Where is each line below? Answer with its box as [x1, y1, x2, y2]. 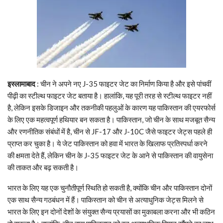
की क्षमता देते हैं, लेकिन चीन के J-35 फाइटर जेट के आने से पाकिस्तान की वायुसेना [7, 151, 213, 160]
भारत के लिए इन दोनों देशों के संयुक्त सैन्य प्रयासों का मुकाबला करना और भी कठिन [7, 207, 215, 217]
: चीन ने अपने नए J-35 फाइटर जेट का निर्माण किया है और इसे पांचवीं [35, 79, 211, 89]
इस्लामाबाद [7, 79, 35, 89]
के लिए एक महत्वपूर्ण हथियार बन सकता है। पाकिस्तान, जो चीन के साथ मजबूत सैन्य [7, 115, 215, 124]
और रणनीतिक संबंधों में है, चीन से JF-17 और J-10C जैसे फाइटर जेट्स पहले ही [7, 127, 212, 136]
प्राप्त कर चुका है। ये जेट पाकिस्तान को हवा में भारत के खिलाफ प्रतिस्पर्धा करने [7, 139, 208, 148]
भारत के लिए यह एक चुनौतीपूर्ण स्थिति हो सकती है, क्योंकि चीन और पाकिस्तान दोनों [7, 183, 212, 193]
